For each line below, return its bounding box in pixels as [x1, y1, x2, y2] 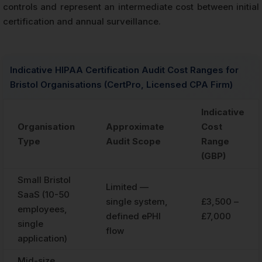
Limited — [106, 181, 149, 192]
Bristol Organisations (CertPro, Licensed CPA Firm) [10, 78, 233, 90]
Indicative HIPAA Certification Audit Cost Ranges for [10, 64, 239, 75]
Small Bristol [18, 174, 71, 185]
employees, [18, 203, 67, 215]
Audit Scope [106, 135, 161, 147]
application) [18, 232, 67, 244]
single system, [106, 195, 168, 207]
